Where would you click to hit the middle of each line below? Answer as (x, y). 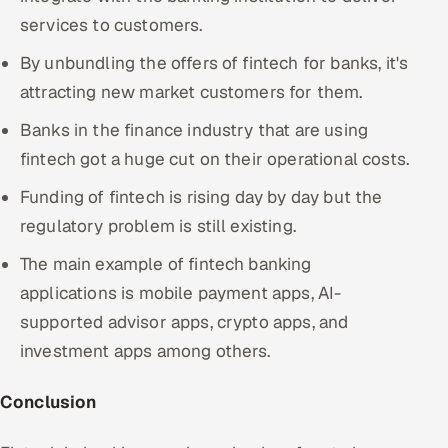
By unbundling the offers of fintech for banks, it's (214, 62)
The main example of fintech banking (166, 263)
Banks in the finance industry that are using (194, 129)
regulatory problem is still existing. (158, 225)
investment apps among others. (145, 350)
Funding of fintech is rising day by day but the (201, 196)
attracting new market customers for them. (191, 91)
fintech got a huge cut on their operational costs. (215, 158)
